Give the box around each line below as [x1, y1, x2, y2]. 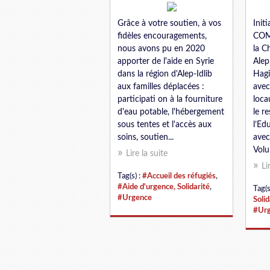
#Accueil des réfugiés [142, 172, 216, 180]
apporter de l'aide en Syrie [118, 57, 214, 66]
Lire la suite [126, 149, 168, 158]
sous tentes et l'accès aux [118, 121, 212, 129]
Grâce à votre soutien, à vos [118, 19, 221, 28]
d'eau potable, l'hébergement [118, 108, 224, 116]
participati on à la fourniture [118, 95, 222, 104]
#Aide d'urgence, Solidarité [118, 183, 210, 190]
